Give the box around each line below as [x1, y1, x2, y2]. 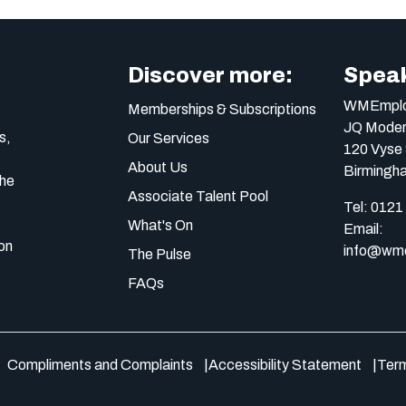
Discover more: [128, 63, 293, 87]
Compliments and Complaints [7, 357, 193, 372]
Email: [343, 221, 383, 237]
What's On [128, 217, 193, 233]
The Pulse [128, 246, 191, 262]
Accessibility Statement [208, 357, 362, 372]
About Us [128, 159, 188, 175]
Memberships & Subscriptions [128, 101, 316, 117]
